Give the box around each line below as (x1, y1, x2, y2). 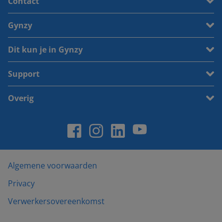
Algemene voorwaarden (8, 160, 97, 171)
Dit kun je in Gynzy (8, 44, 83, 55)
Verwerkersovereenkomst (8, 196, 105, 207)
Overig (8, 93, 34, 104)
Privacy (8, 178, 35, 189)
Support (8, 68, 40, 79)
